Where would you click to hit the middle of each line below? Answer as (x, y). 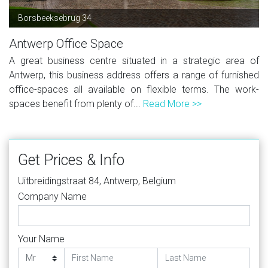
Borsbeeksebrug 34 (55, 18)
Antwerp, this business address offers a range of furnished (134, 75)
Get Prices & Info (71, 160)
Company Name (52, 196)
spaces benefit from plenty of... (76, 103)
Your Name (41, 239)
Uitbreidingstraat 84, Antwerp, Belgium (97, 181)
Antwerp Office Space (66, 43)
